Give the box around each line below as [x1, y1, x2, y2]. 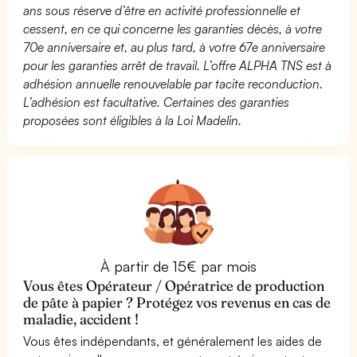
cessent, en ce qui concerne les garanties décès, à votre [23, 20, 323, 37]
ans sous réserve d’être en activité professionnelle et [23, 2, 301, 18]
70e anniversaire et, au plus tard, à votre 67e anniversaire [23, 38, 326, 55]
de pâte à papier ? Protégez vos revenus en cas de [23, 292, 331, 312]
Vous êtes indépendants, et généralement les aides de [23, 332, 323, 349]
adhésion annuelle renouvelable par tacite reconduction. [23, 75, 324, 92]
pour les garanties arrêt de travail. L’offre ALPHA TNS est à [23, 57, 332, 73]
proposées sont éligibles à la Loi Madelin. [23, 112, 242, 128]
